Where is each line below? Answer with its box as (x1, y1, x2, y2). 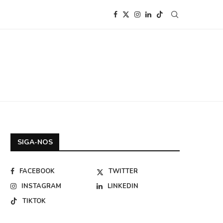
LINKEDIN (108, 181, 139, 191)
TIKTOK (22, 196, 46, 206)
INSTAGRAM (21, 181, 61, 191)
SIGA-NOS (17, 137, 53, 147)
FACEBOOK (19, 166, 55, 176)
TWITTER (109, 166, 138, 176)
